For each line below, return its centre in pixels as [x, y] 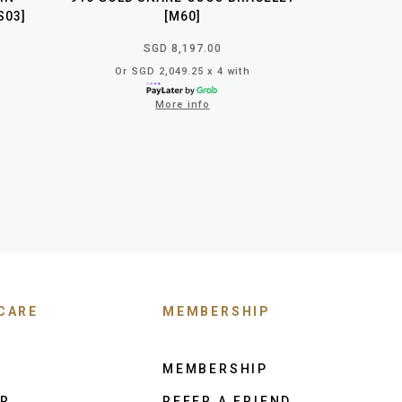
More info [183, 104]
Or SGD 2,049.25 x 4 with [183, 71]
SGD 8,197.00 [183, 48]
